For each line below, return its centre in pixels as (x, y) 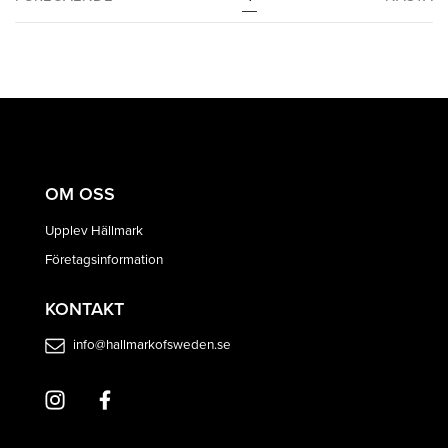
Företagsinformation (104, 258)
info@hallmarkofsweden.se (151, 343)
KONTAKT (84, 308)
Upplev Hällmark (94, 229)
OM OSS (80, 193)
